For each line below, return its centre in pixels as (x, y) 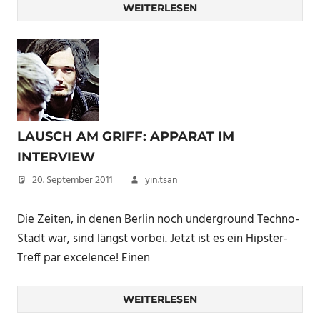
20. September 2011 (72, 180)
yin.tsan (161, 180)
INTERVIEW (56, 157)
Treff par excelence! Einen (84, 258)
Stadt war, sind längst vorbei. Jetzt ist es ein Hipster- (152, 239)
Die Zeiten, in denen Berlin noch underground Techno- (158, 219)
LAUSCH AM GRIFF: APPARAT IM (126, 136)
